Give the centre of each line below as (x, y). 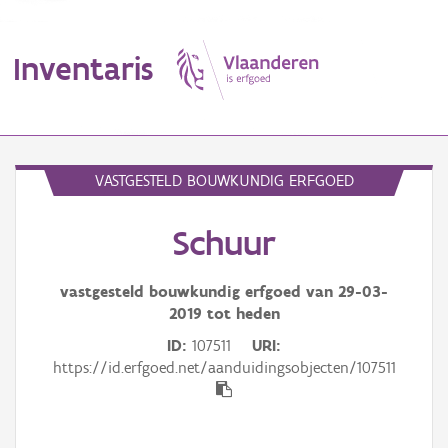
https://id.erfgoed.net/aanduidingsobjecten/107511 (224, 368)
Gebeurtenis (52, 417)
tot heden (240, 314)
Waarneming (52, 331)
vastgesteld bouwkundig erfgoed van (199, 292)
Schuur (224, 243)
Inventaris (83, 68)
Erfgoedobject (57, 245)
